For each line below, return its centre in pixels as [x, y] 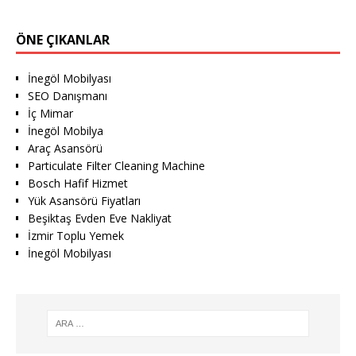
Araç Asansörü [65, 148]
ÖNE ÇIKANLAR [63, 39]
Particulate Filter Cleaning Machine [116, 165]
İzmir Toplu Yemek [76, 235]
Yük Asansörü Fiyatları [84, 200]
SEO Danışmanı [68, 95]
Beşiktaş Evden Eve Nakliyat [100, 218]
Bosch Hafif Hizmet [78, 183]
